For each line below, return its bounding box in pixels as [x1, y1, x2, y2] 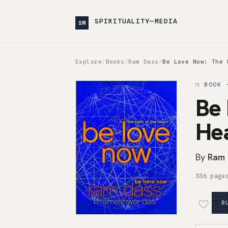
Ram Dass [128, 58, 159, 65]
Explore [75, 58, 102, 65]
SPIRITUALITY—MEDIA [95, 16, 178, 25]
